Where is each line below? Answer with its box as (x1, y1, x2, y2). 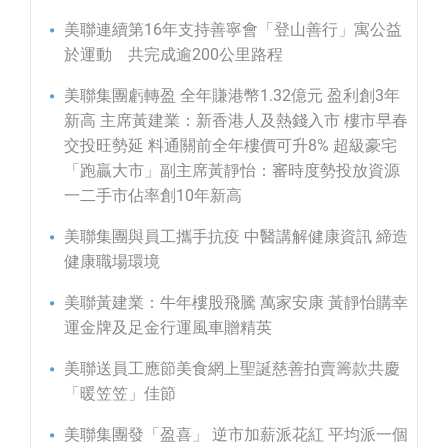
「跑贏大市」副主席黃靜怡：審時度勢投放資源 (64, 160, 400, 180)
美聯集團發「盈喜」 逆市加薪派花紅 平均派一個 (64, 424, 408, 444)
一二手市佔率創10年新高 (64, 185, 242, 205)
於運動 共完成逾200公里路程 (64, 44, 283, 64)
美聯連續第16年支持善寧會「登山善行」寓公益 (64, 19, 402, 39)
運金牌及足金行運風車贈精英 (64, 317, 272, 337)
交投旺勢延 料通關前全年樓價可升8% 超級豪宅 (64, 135, 397, 155)
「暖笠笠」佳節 (64, 383, 176, 403)
